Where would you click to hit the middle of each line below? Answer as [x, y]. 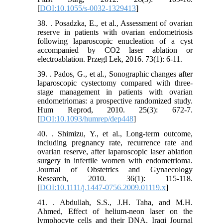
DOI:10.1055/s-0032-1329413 [88, 8]
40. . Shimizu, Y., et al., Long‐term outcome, [115, 134]
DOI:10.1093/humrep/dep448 [87, 119]
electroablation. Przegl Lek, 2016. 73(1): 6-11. [110, 59]
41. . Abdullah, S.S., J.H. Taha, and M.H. [115, 203]
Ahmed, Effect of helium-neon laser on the [115, 212]
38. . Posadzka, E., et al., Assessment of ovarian [115, 23]
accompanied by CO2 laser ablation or [115, 50]
